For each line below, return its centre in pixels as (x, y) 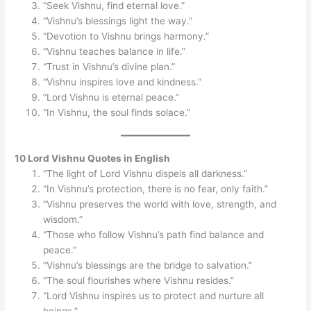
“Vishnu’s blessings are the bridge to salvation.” (148, 265)
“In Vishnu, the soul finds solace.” (117, 113)
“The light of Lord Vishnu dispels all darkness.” (145, 173)
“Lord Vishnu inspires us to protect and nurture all (154, 295)
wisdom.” (63, 219)
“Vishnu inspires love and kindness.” (123, 82)
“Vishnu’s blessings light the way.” (118, 21)
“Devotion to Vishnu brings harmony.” (126, 36)
